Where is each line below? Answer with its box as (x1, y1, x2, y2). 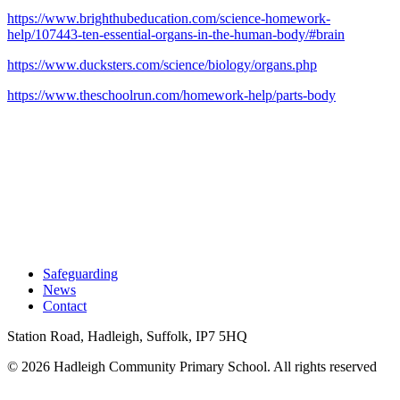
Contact (43, 297, 87, 313)
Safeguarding (43, 265, 118, 281)
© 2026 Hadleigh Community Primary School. (7, 358, 273, 374)
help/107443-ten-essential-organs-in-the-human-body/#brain (7, 26, 345, 42)
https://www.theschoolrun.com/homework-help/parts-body (7, 87, 336, 103)
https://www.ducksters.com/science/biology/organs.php (7, 56, 317, 72)
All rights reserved (273, 358, 377, 374)
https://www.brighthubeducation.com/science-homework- (7, 10, 330, 26)
